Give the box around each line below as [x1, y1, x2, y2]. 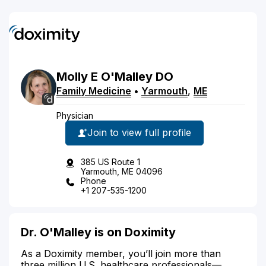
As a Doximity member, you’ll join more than [21, 247, 221, 259]
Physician [56, 110, 93, 121]
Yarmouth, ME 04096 [81, 166, 163, 176]
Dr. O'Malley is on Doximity [21, 224, 176, 239]
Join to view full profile [87, 126, 191, 138]
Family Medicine [56, 84, 131, 97]
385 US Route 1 [81, 156, 140, 167]
